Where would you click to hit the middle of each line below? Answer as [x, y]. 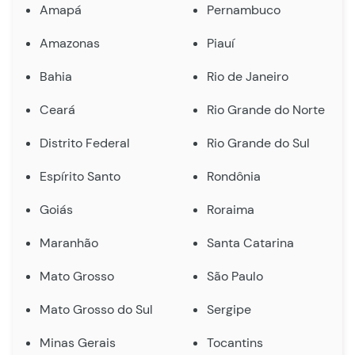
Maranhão [69, 242]
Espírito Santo [80, 176]
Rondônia [234, 176]
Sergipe [229, 309]
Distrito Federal [85, 143]
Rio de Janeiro [248, 76]
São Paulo [235, 276]
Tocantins [235, 342]
